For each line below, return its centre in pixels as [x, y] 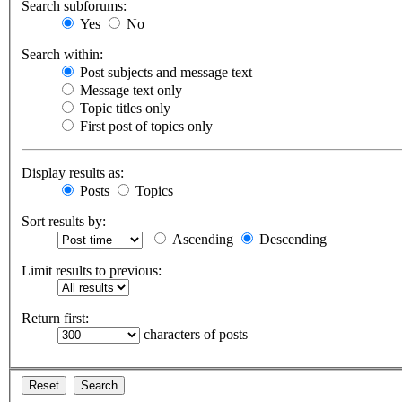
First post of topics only [144, 127]
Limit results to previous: [92, 271]
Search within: [62, 55]
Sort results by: [64, 222]
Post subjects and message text [164, 73]
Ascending [201, 240]
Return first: [55, 319]
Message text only [129, 91]
